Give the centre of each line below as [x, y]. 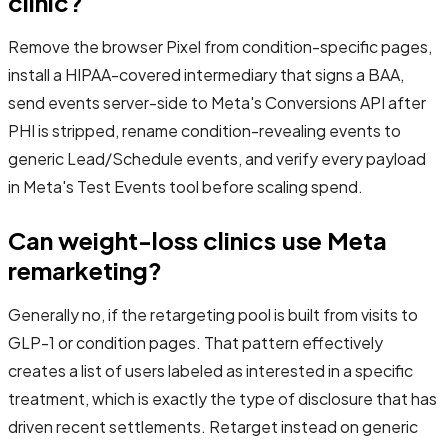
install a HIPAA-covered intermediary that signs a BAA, [206, 75]
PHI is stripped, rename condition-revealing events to [204, 131]
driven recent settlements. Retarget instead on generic [213, 427]
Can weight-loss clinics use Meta [197, 240]
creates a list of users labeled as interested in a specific [210, 371]
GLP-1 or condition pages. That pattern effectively [195, 343]
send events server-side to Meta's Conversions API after [217, 103]
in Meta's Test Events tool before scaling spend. [185, 187]
